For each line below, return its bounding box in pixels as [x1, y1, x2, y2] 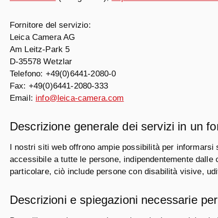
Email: [10, 93, 36, 103]
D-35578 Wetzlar [10, 57, 73, 66]
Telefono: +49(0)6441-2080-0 [10, 69, 116, 78]
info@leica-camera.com [36, 93, 124, 103]
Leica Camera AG [10, 33, 75, 42]
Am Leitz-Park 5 [10, 45, 70, 54]
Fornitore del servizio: [10, 20, 91, 30]
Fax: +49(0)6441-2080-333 [10, 81, 108, 91]
